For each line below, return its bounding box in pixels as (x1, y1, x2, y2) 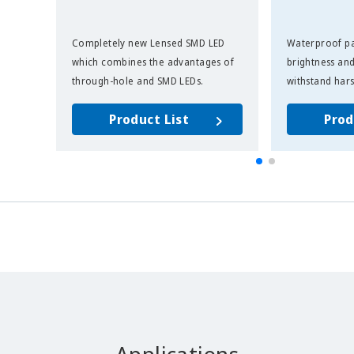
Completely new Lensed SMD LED (71, 36, 225, 50)
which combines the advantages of (71, 55, 235, 69)
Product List (109, 110, 190, 128)
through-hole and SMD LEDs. (71, 73, 204, 88)
